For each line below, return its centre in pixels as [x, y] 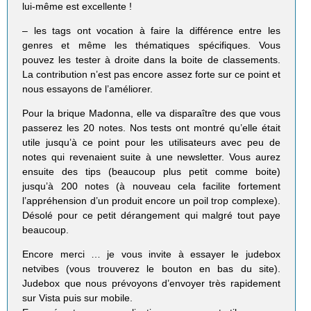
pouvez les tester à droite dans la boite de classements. [151, 60]
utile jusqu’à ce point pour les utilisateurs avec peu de [151, 143]
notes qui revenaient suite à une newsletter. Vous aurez [151, 157]
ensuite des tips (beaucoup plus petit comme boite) [151, 172]
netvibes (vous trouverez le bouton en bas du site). [151, 269]
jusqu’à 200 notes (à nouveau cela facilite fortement [151, 186]
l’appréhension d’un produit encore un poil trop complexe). [151, 201]
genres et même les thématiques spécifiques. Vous [151, 45]
